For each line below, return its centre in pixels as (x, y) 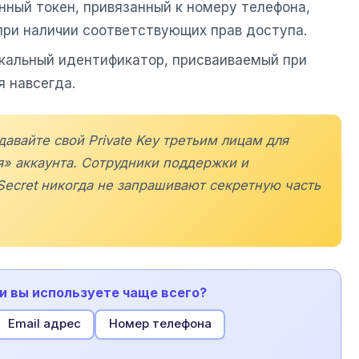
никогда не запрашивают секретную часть (179, 186)
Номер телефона (160, 324)
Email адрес (44, 324)
